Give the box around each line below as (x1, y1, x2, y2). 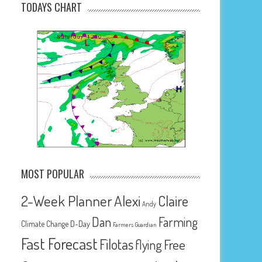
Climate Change (21, 218, 69, 229)
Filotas (99, 235, 134, 253)
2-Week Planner (21, 191, 113, 210)
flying (135, 236, 163, 253)
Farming (158, 213, 198, 230)
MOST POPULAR (21, 166, 85, 181)
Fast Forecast (21, 233, 98, 253)
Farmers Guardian (113, 220, 157, 229)
